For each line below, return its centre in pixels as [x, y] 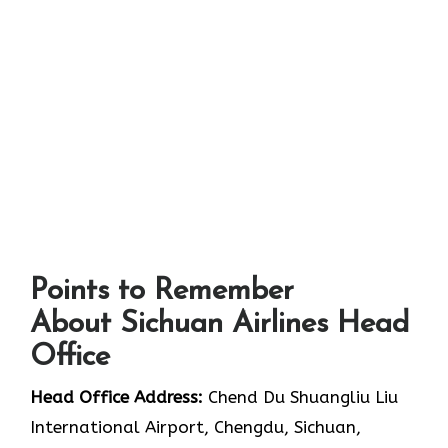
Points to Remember [162, 292]
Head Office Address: [116, 397]
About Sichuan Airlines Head [219, 325]
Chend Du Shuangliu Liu [300, 397]
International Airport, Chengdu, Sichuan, [195, 427]
